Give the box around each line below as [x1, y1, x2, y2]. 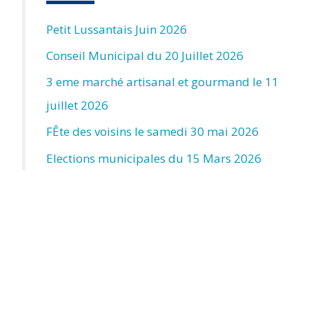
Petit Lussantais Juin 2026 [46, 21, 187, 37]
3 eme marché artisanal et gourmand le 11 [46, 74, 279, 90]
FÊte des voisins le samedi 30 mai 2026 [46, 123, 259, 140]
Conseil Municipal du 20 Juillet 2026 [46, 47, 243, 63]
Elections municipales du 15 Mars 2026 [46, 150, 261, 166]
